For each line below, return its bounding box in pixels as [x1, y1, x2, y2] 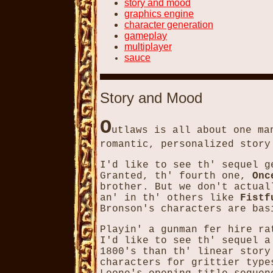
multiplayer [124, 41, 172, 52]
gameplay [124, 30, 167, 41]
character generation [124, 19, 213, 30]
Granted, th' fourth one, [100, 171, 252, 182]
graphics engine [124, 9, 194, 19]
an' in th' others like [100, 193, 240, 204]
